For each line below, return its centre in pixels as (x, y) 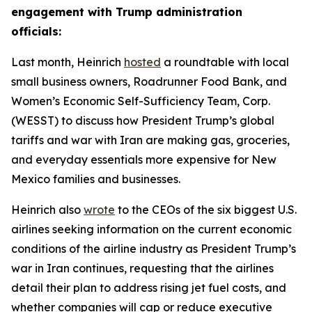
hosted (142, 62)
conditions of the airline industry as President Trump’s (154, 249)
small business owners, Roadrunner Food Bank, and (149, 81)
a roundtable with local (225, 62)
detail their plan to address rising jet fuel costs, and (149, 288)
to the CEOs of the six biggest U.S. (206, 210)
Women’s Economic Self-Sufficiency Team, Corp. (141, 101)
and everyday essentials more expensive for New (144, 159)
